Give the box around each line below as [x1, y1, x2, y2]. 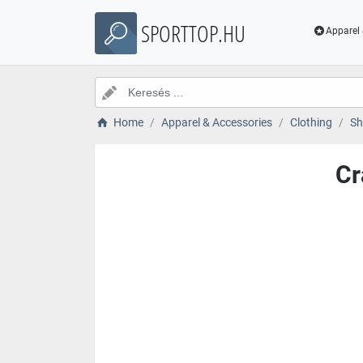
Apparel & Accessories [160, 116, 272, 129]
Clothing [289, 116, 332, 129]
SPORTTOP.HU [141, 18, 246, 49]
